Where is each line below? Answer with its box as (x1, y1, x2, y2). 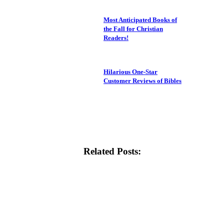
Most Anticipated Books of (103, 16, 177, 24)
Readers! (103, 34, 128, 42)
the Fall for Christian (103, 25, 163, 33)
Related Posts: (83, 146, 141, 156)
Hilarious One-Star (103, 68, 157, 76)
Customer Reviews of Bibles (103, 77, 181, 85)
